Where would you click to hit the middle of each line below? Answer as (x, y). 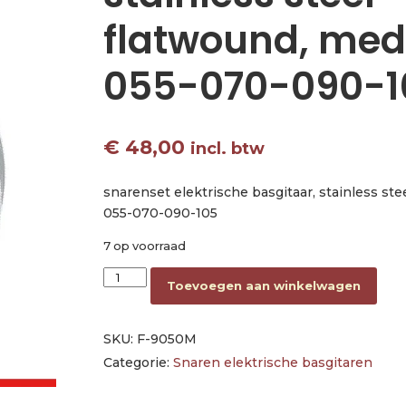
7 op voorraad (144, 246)
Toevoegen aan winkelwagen (264, 286)
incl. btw (227, 148)
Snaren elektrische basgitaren (272, 363)
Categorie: (138, 363)
